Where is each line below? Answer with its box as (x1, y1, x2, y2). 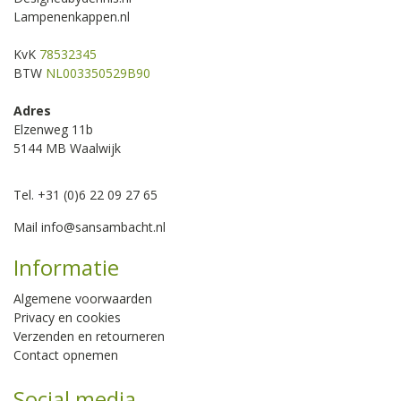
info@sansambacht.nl (41, 218, 166, 235)
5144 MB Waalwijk (13, 139, 121, 157)
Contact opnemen (13, 346, 118, 363)
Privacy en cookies (13, 308, 121, 326)
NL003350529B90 (46, 64, 150, 81)
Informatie (13, 252, 119, 282)
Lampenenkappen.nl (13, 7, 130, 25)
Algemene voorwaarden (13, 289, 152, 307)
